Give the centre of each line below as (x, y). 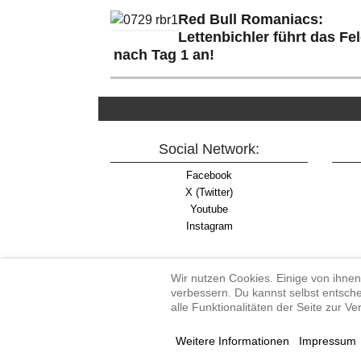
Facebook (209, 175)
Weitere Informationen (232, 341)
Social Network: (209, 149)
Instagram (209, 226)
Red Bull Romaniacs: (251, 19)
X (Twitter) (209, 192)
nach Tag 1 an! (164, 54)
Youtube (209, 209)
